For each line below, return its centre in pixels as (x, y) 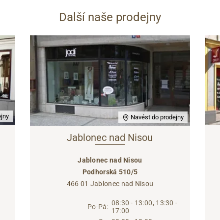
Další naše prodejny (110, 17)
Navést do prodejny (157, 117)
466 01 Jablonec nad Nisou (110, 184)
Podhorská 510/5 (110, 172)
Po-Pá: (98, 207)
